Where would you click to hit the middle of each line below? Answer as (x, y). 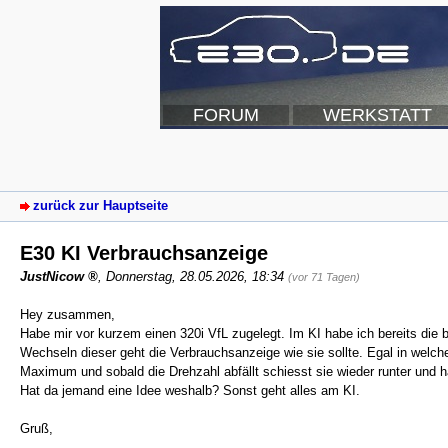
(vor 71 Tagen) (324, 276)
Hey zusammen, (67, 314)
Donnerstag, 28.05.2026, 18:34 (197, 276)
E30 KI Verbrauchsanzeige (144, 252)
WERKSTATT (377, 115)
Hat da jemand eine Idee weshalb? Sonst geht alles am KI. (190, 390)
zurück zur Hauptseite (100, 206)
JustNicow (52, 276)
